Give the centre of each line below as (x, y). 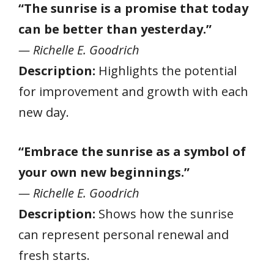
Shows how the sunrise (165, 213)
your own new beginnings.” (104, 172)
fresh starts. (54, 255)
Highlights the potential (166, 70)
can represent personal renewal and (124, 234)
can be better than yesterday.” (115, 29)
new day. (44, 112)
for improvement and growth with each (133, 91)
